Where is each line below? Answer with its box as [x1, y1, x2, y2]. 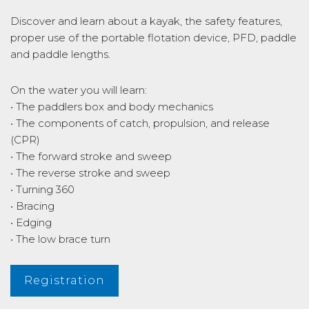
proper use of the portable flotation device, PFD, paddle [10, 31, 297, 44]
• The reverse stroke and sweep [10, 166, 170, 179]
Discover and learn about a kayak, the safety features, [10, 14, 282, 28]
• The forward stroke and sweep [10, 150, 172, 163]
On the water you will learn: [10, 83, 147, 97]
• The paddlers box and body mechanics [10, 100, 213, 113]
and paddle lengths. [10, 48, 110, 61]
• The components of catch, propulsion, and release [10, 117, 270, 130]
